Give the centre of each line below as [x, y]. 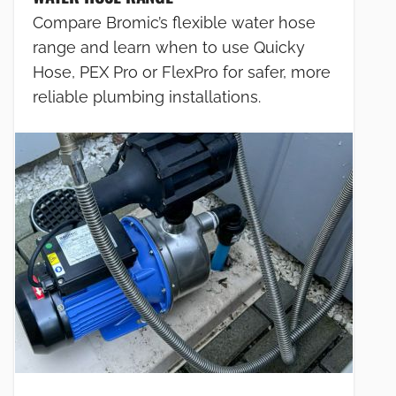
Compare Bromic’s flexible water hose [174, 22]
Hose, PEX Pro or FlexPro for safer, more [182, 72]
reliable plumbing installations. [147, 96]
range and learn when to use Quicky [169, 47]
